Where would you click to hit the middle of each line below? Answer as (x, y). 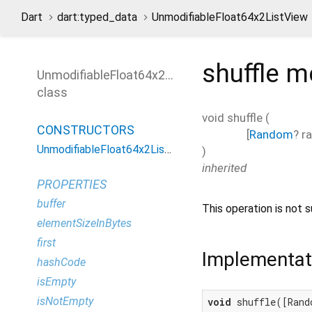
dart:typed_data (97, 17)
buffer (51, 204)
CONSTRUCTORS (86, 130)
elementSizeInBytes (84, 223)
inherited (224, 167)
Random (271, 134)
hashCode (61, 262)
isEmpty (56, 282)
